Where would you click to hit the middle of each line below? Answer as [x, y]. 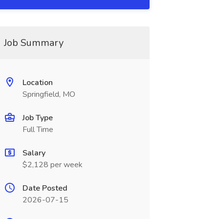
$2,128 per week [52, 165]
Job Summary [33, 43]
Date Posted [45, 188]
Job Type [37, 118]
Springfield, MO [49, 94]
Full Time [38, 130]
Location [37, 83]
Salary [34, 153]
